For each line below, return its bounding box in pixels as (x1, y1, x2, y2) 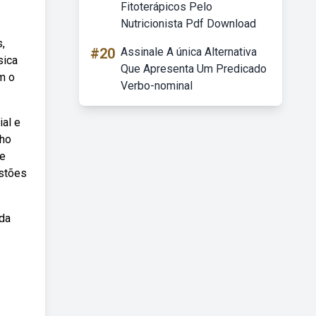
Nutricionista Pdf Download (121, 17, 256, 30)
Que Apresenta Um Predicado (121, 62, 267, 75)
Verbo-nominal (121, 79, 193, 92)
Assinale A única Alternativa (121, 45, 257, 59)
